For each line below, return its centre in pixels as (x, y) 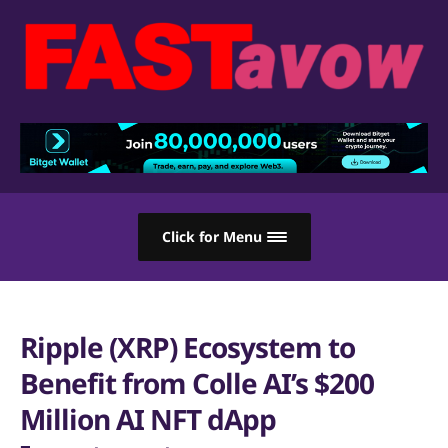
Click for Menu (211, 237)
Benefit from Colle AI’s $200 (197, 383)
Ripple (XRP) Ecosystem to (187, 347)
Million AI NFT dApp (148, 419)
